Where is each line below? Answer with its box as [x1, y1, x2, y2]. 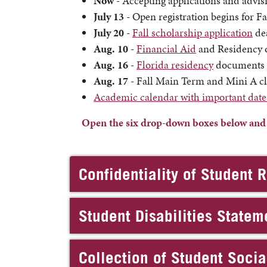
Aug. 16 [94, 57, 128, 72]
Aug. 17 [94, 73, 128, 88]
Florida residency [136, 57, 213, 72]
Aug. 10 [94, 41, 128, 56]
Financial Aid [136, 41, 196, 56]
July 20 [94, 25, 124, 40]
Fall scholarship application [132, 25, 253, 40]
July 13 [94, 9, 126, 24]
